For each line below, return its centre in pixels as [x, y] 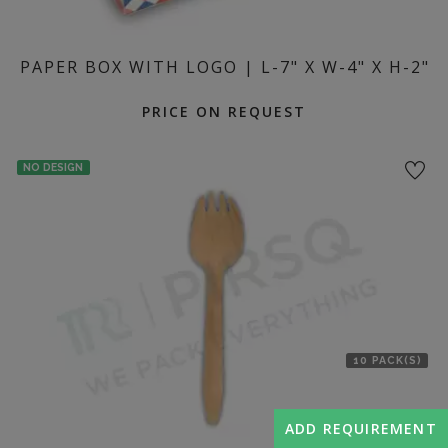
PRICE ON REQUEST [224, 111]
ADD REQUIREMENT [360, 428]
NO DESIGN [53, 166]
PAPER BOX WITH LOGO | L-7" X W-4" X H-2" [225, 66]
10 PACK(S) [387, 359]
